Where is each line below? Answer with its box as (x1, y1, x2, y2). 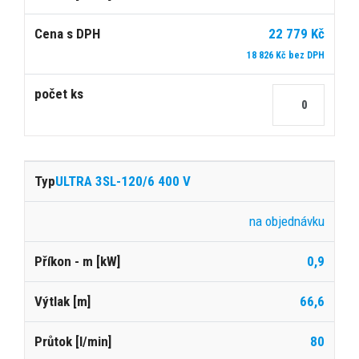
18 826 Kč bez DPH (247, 49, 325, 61)
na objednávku (249, 212, 325, 229)
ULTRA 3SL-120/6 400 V (55, 172, 191, 189)
